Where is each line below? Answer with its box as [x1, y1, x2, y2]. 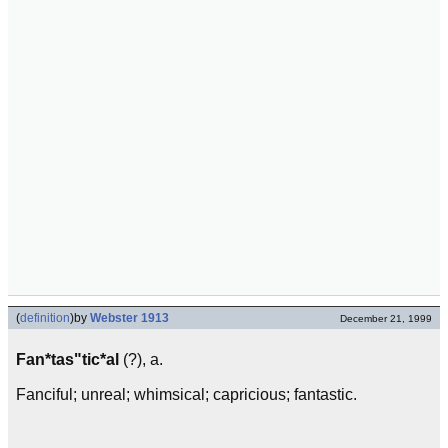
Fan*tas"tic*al [16, 351, 119, 368]
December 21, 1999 [340, 313, 432, 324]
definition [20, 311, 70, 325]
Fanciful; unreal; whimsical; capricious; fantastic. [16, 386, 357, 403]
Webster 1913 [90, 311, 169, 325]
